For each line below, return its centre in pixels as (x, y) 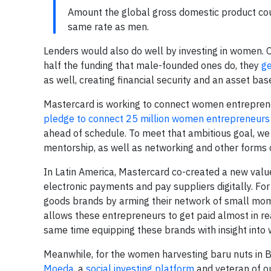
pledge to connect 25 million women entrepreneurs (157, 119)
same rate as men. (108, 27)
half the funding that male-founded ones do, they (152, 66)
